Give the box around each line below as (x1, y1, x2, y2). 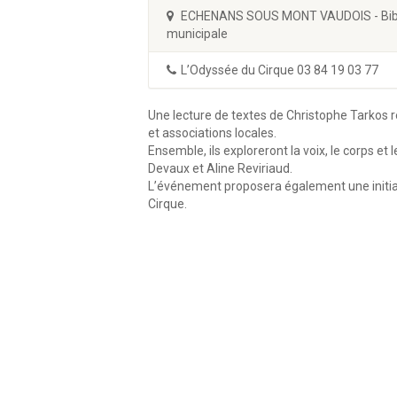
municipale (167, 27, 228, 41)
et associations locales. (148, 126, 276, 140)
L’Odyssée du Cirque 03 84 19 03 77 (181, 63, 378, 77)
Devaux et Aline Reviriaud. (148, 161, 292, 175)
